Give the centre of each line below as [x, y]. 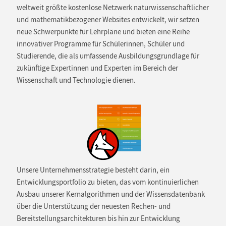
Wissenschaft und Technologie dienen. [76, 80]
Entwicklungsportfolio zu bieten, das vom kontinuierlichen [107, 182]
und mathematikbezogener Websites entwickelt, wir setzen [108, 19]
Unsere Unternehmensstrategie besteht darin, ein [93, 170]
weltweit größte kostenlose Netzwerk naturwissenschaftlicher [112, 7]
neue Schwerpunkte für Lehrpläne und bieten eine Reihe [103, 32]
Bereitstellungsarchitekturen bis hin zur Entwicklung [98, 219]
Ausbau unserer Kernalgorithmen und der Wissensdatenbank [110, 194]
